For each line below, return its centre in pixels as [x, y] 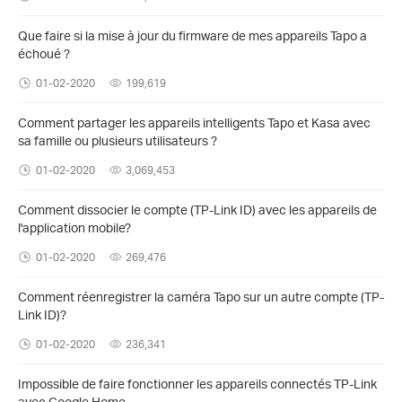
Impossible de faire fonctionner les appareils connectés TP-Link [197, 383]
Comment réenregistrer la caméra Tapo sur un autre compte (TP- [201, 296]
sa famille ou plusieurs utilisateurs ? [118, 140]
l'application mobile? [74, 227]
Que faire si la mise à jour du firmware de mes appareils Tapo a [192, 35]
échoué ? [44, 53]
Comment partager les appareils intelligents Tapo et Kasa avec [194, 122]
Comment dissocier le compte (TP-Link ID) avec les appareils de [197, 209]
